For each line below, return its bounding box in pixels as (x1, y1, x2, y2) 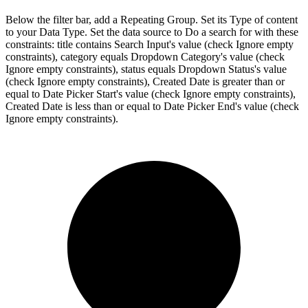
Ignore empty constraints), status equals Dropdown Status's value (5, 63, 287, 75)
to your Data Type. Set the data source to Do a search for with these (5, 25, 298, 38)
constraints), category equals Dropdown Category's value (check (5, 50, 285, 63)
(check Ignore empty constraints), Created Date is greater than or (5, 75, 285, 87)
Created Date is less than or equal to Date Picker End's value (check (5, 100, 299, 112)
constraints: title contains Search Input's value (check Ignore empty (5, 38, 294, 50)
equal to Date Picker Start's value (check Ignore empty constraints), (5, 87, 296, 100)
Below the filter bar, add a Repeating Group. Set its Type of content (5, 13, 298, 25)
